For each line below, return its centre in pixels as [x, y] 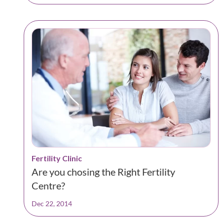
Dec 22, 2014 [52, 203]
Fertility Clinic [57, 158]
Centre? [48, 185]
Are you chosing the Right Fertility [103, 171]
